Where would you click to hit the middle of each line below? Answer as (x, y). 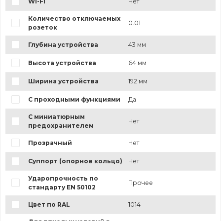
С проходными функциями (74, 100)
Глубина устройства (63, 45)
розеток (42, 28)
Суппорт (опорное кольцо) (75, 161)
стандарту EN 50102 (62, 187)
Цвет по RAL (49, 205)
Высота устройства (62, 63)
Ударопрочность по (63, 179)
